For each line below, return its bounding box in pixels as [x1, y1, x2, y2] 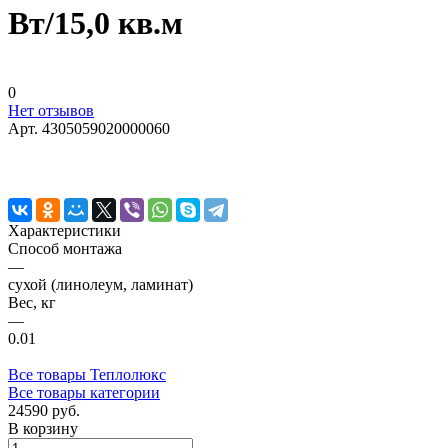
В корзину [8, 419, 78, 437]
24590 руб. [8, 401, 80, 419]
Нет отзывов [8, 101, 94, 119]
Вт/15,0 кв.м [8, 5, 183, 42]
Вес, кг [8, 293, 56, 311]
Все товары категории [8, 383, 160, 401]
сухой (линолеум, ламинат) [8, 275, 193, 293]
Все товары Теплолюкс [8, 365, 166, 383]
